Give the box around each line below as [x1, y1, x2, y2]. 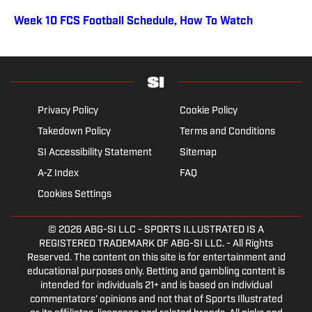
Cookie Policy [179, 105, 237, 116]
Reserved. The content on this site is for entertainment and [26, 252, 286, 263]
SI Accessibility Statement [37, 147, 152, 158]
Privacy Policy [37, 105, 98, 116]
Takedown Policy [37, 126, 111, 137]
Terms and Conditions [179, 126, 275, 137]
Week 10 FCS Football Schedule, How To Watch [14, 16, 253, 28]
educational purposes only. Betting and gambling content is [27, 266, 285, 277]
